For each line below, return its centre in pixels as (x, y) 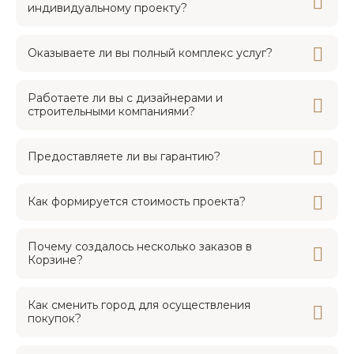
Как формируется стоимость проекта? (137, 202)
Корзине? (55, 260)
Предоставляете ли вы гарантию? (124, 157)
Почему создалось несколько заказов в (140, 247)
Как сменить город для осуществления (139, 305)
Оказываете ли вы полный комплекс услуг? (150, 53)
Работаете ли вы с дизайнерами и (125, 98)
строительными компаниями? (111, 112)
